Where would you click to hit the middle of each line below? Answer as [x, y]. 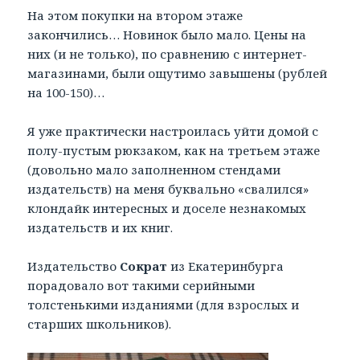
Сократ [144, 266]
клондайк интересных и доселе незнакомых [167, 209]
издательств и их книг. [100, 228]
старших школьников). [100, 324]
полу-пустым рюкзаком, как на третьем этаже [174, 151]
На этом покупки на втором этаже [135, 16]
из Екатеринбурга [226, 266]
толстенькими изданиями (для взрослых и [164, 305]
